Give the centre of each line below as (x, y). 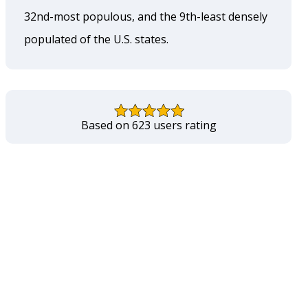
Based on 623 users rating (148, 125)
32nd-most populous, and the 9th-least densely (146, 16)
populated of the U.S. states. (96, 39)
